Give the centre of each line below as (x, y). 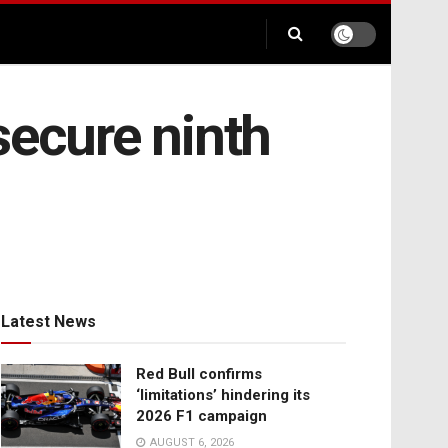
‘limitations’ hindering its (223, 395)
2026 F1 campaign (201, 416)
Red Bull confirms (199, 374)
